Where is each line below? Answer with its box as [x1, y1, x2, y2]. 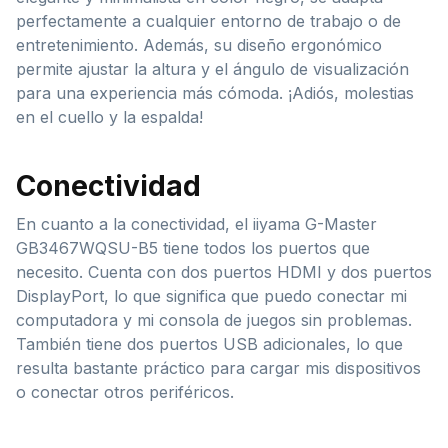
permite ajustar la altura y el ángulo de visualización [16, 58, 409, 79]
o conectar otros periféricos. [16, 381, 234, 402]
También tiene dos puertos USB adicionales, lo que [16, 333, 403, 354]
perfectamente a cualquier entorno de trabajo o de [16, 10, 401, 31]
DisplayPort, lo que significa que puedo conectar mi [16, 285, 407, 306]
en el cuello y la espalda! [16, 106, 203, 127]
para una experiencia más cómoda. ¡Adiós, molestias [16, 82, 414, 103]
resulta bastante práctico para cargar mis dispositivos [16, 357, 421, 378]
